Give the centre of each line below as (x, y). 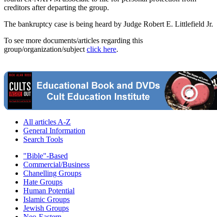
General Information (54, 131)
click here (101, 49)
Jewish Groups (46, 208)
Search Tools (43, 139)
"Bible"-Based (46, 156)
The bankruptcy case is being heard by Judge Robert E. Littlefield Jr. (108, 24)
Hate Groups (43, 182)
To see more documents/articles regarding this (73, 41)
